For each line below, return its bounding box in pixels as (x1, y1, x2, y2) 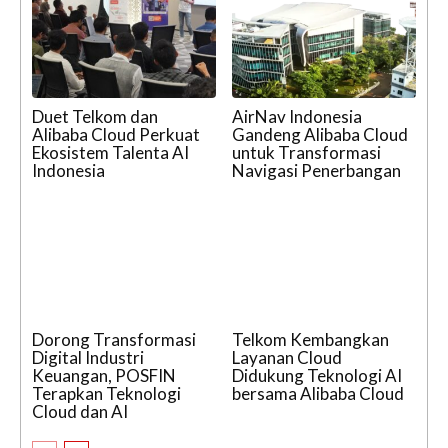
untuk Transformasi (232, 141, 381, 163)
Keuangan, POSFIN (32, 365, 176, 387)
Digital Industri (32, 347, 144, 369)
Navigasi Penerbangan (232, 159, 401, 181)
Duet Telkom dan (32, 105, 158, 127)
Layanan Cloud (232, 347, 342, 369)
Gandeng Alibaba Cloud (232, 123, 408, 145)
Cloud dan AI (32, 401, 128, 423)
